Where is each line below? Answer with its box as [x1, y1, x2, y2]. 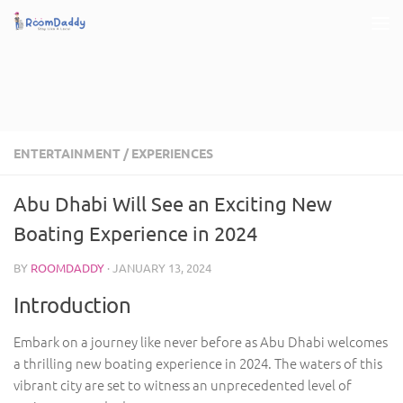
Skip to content [24, 17, 130, 36]
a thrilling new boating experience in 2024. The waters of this [13, 354, 382, 372]
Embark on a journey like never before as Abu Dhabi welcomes [13, 332, 388, 351]
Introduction [13, 291, 130, 318]
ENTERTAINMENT [13, 145, 121, 161]
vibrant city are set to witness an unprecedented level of [13, 375, 352, 394]
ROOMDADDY [31, 260, 104, 275]
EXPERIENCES [131, 145, 213, 161]
